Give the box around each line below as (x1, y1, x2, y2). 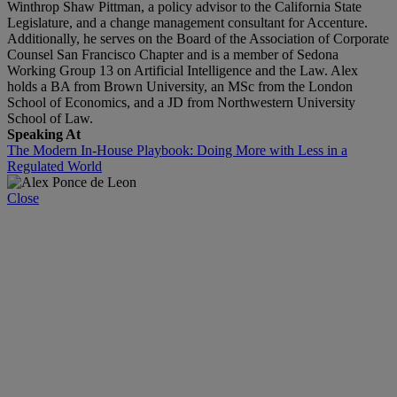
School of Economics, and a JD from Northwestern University (7, 94, 355, 110)
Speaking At (7, 126, 81, 142)
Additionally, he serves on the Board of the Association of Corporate (7, 30, 389, 46)
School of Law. (7, 110, 93, 126)
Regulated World (7, 158, 102, 174)
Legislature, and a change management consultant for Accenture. (7, 14, 368, 30)
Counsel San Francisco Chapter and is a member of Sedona (7, 46, 339, 62)
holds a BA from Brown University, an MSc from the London (7, 78, 353, 94)
